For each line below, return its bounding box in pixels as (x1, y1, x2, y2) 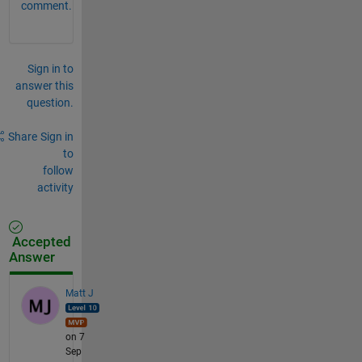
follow (42, 163, 74, 177)
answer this (15, 78, 74, 92)
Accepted (8, 234, 71, 250)
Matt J (65, 287, 94, 299)
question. (26, 95, 74, 109)
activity (36, 180, 74, 194)
